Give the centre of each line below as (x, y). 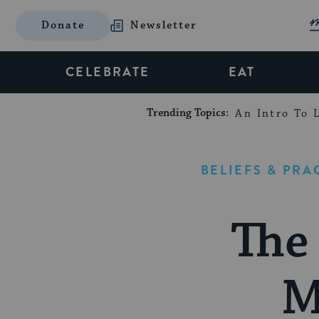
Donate (63, 25)
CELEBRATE (108, 72)
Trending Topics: (189, 113)
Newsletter (164, 25)
